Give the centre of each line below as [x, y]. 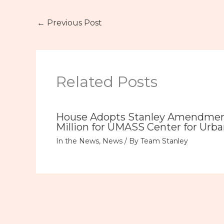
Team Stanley [164, 141]
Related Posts [107, 82]
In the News [77, 141]
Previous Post [73, 22]
